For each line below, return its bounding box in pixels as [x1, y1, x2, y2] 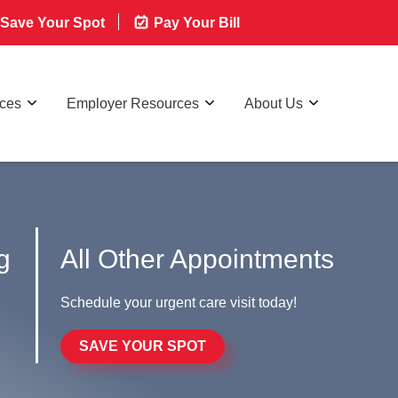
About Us [244, 95, 303, 111]
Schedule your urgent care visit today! [60, 294, 298, 310]
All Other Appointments [60, 243, 335, 274]
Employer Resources [67, 95, 199, 111]
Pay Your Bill [150, 15, 240, 30]
